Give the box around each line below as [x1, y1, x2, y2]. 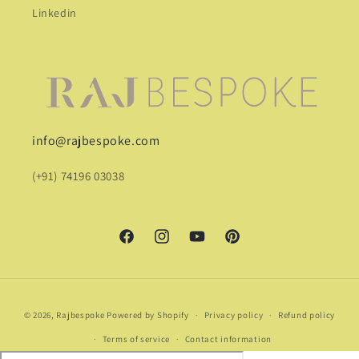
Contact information [184, 333, 272, 345]
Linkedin [32, 6, 77, 21]
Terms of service [102, 333, 170, 345]
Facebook [117, 237, 167, 252]
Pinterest [223, 237, 271, 252]
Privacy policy [204, 309, 264, 321]
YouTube [188, 237, 232, 252]
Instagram [152, 237, 206, 252]
